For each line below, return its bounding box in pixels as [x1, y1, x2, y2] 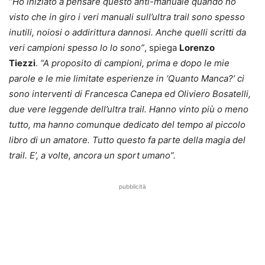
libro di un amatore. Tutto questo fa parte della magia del [9, 134, 245, 146]
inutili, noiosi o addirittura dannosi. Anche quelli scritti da [9, 26, 246, 38]
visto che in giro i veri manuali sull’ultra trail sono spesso [9, 11, 245, 22]
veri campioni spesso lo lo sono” [9, 41, 144, 53]
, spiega [144, 41, 179, 53]
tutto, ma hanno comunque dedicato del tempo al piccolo [9, 118, 245, 130]
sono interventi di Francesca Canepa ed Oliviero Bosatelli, [9, 88, 251, 99]
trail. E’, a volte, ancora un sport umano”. [9, 149, 178, 161]
